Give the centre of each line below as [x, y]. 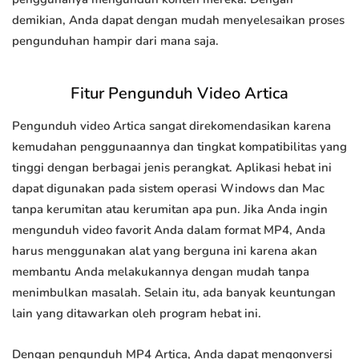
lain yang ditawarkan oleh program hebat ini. [137, 314]
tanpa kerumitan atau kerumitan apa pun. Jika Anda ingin [170, 210]
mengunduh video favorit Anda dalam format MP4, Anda [169, 230]
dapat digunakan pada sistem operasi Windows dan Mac [168, 189]
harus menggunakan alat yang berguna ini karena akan [165, 251]
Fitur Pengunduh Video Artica [179, 94]
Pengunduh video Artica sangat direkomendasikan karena [171, 126]
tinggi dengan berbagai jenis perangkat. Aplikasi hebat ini [172, 168]
